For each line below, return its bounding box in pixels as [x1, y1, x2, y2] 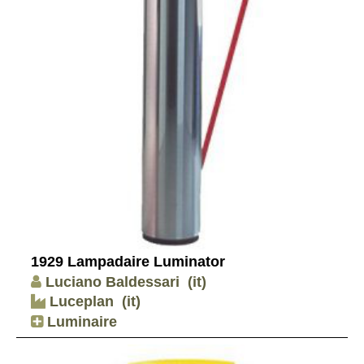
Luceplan [45, 293, 114, 310]
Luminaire [43, 313, 117, 330]
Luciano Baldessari [45, 273, 180, 290]
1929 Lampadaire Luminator [31, 253, 225, 271]
